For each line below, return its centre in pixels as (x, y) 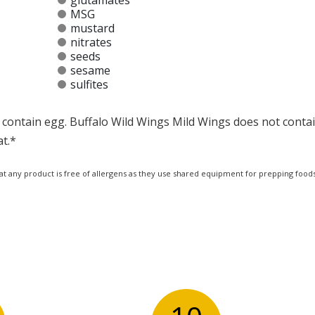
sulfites (89, 85)
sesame (90, 71)
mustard (92, 28)
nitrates (91, 43)
